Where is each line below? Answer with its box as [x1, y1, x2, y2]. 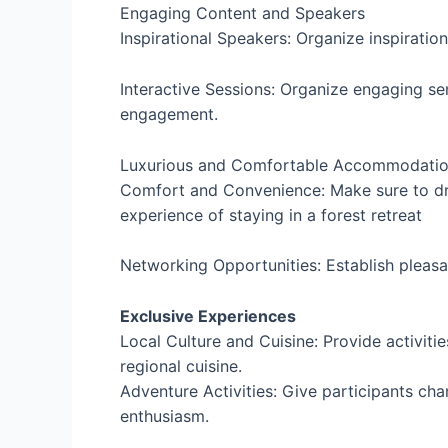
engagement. [120, 103, 218, 124]
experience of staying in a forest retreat [120, 204, 422, 225]
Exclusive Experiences [120, 305, 296, 326]
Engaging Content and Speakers [120, 3, 365, 24]
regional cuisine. [120, 355, 242, 376]
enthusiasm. [120, 405, 209, 426]
